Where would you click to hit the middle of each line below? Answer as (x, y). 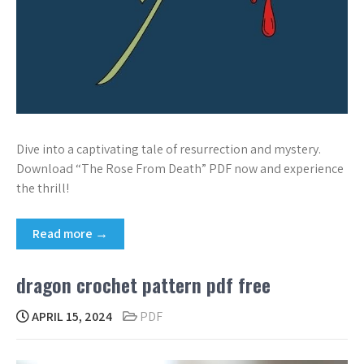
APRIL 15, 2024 (71, 316)
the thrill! (43, 188)
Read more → (70, 234)
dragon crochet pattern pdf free (143, 284)
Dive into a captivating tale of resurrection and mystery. (169, 149)
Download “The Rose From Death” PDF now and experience (180, 169)
